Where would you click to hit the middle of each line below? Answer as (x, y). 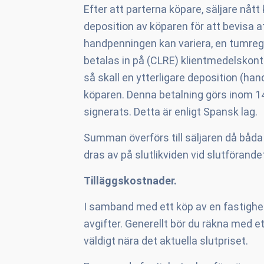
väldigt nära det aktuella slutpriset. (166, 241)
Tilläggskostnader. (130, 181)
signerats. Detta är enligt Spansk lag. (171, 112)
